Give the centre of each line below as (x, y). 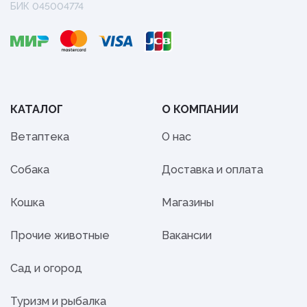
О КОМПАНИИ (200, 109)
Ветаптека (40, 137)
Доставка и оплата (212, 170)
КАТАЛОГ (37, 109)
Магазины (188, 202)
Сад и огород (46, 268)
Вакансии (187, 235)
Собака (30, 170)
